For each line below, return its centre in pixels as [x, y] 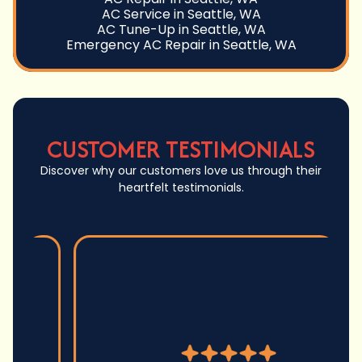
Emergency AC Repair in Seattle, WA [181, 45]
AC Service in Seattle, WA [181, 15]
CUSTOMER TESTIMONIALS [181, 149]
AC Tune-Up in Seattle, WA [181, 30]
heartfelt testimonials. [181, 188]
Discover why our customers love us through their [181, 171]
